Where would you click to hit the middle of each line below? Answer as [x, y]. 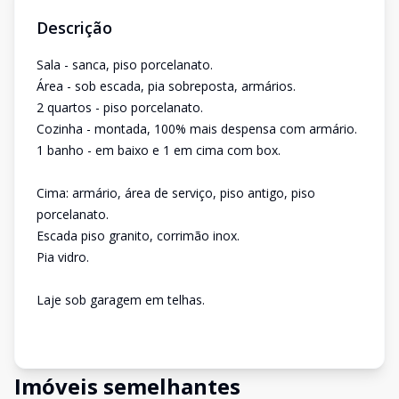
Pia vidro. [63, 257]
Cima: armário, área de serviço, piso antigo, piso [176, 193]
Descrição [74, 28]
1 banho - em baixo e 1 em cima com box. [159, 150]
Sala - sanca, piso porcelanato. [125, 65]
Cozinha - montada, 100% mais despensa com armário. [197, 129]
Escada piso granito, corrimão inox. [138, 236]
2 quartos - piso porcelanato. [120, 107]
